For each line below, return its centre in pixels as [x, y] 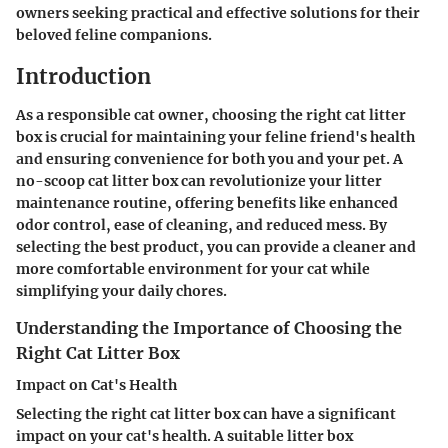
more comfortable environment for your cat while [193, 268]
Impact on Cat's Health [96, 384]
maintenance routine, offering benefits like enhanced [207, 202]
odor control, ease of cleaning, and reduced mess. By [201, 224]
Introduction [83, 76]
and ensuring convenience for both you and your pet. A [209, 158]
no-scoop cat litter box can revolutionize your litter [199, 180]
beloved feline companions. [114, 35]
